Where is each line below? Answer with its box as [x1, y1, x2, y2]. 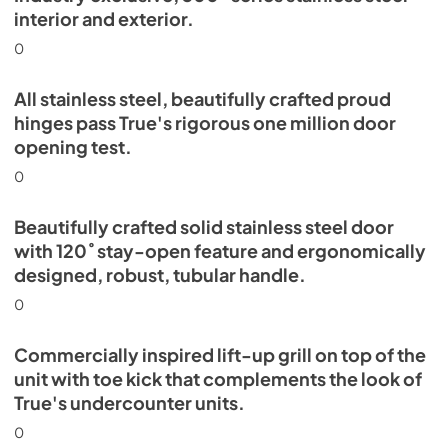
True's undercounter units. [14, 391, 245, 414]
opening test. [14, 135, 132, 158]
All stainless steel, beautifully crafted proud [14, 87, 391, 110]
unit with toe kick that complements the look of [14, 367, 422, 390]
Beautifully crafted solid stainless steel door [14, 215, 394, 238]
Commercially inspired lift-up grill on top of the [14, 343, 426, 366]
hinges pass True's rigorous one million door [14, 111, 396, 134]
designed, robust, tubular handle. [14, 263, 306, 286]
